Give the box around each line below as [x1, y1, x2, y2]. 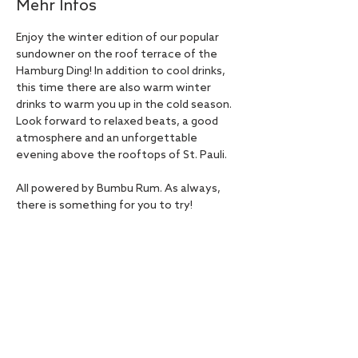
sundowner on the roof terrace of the [16, 48, 220, 62]
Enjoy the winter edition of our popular [16, 31, 221, 45]
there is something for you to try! [16, 199, 193, 213]
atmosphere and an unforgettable [16, 132, 200, 145]
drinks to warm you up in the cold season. [16, 98, 234, 112]
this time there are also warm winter [16, 82, 213, 95]
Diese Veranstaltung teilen [16, 302, 215, 321]
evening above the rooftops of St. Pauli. [16, 149, 227, 162]
